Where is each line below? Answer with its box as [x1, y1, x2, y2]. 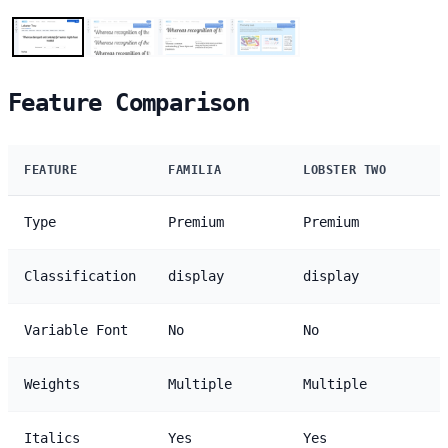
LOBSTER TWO [303, 162, 387, 177]
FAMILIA [168, 162, 222, 177]
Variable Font [24, 321, 128, 338]
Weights [24, 375, 80, 392]
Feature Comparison [8, 88, 250, 117]
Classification [24, 267, 136, 284]
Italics [24, 429, 80, 446]
